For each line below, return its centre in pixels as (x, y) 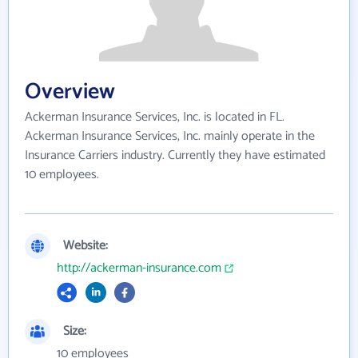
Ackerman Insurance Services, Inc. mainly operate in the (170, 136)
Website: (86, 246)
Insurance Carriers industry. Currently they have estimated (175, 155)
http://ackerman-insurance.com (139, 268)
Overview (70, 92)
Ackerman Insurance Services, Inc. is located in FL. (155, 117)
